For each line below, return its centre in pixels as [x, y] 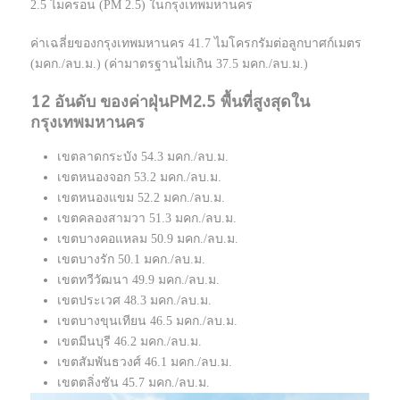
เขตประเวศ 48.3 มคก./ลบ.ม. [134, 301]
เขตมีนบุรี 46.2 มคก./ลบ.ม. [129, 342]
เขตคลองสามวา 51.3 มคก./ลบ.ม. [147, 219]
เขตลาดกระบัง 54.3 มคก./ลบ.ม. [143, 157]
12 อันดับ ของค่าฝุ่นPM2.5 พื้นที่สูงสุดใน [170, 102]
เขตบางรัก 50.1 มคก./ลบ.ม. [131, 260]
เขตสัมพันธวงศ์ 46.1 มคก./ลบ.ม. [145, 362]
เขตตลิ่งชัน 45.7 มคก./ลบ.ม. [133, 383]
